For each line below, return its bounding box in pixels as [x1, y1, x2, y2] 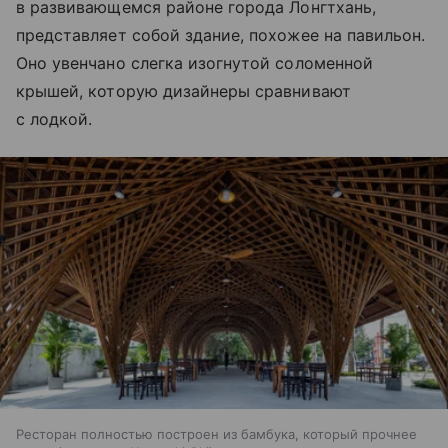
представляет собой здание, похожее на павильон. [16, 24, 426, 45]
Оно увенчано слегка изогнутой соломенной [16, 52, 373, 73]
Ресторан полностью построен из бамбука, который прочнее [16, 426, 417, 443]
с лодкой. [16, 108, 93, 129]
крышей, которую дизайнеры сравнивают [16, 80, 351, 101]
